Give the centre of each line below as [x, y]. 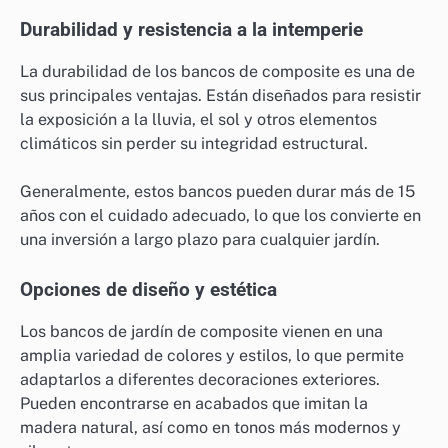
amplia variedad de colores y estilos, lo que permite [212, 356]
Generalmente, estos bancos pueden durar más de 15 [217, 191]
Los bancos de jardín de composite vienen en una [201, 332]
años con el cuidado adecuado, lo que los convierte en [220, 215]
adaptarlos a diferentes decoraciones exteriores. [200, 380]
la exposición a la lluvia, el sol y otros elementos [198, 119]
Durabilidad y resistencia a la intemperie [191, 29]
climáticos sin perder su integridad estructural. [194, 143]
